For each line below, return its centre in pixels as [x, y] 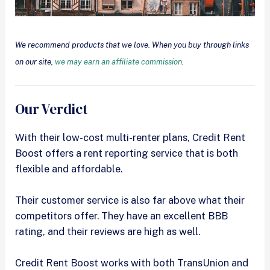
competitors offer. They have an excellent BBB [122, 215]
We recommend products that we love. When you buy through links [132, 45]
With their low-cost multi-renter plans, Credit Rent [130, 137]
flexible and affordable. [70, 168]
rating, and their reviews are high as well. [108, 231]
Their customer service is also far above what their [130, 200]
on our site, [35, 61]
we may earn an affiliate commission [119, 61]
